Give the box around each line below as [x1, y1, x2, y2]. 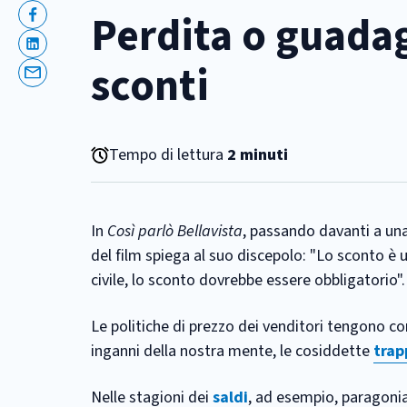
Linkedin [31, 43, 88, 66]
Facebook [31, 14, 96, 37]
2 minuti [227, 144, 288, 166]
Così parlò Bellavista [107, 220, 243, 243]
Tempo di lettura [109, 144, 227, 166]
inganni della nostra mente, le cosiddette [91, 340, 373, 362]
